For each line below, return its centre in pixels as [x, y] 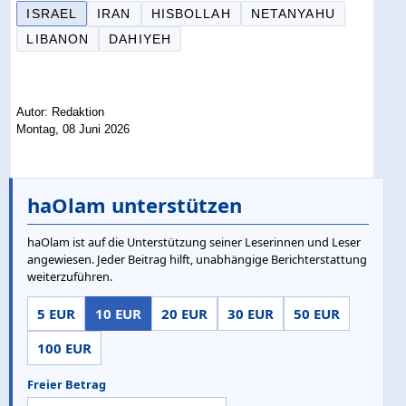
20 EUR [184, 314]
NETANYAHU [293, 13]
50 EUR [317, 314]
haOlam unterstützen [135, 205]
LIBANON [58, 39]
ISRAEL [52, 13]
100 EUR [64, 348]
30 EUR [251, 314]
